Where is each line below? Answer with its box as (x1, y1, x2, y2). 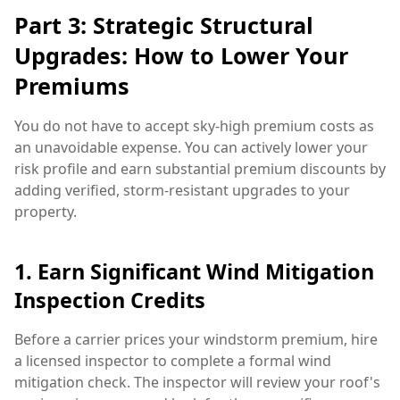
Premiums (14, 70, 129, 101)
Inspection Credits (14, 286, 205, 315)
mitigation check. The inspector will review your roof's (14, 372, 380, 393)
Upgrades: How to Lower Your (14, 39, 348, 71)
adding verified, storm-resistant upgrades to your (14, 179, 350, 200)
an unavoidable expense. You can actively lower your (14, 137, 368, 157)
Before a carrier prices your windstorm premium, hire (14, 329, 378, 350)
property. (14, 201, 77, 221)
